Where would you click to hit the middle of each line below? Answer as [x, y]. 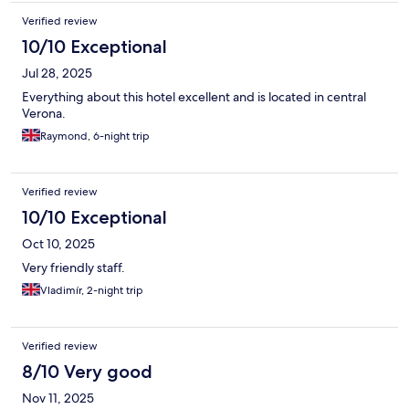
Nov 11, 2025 [58, 399]
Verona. [44, 114]
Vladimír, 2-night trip [92, 291]
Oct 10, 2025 [58, 244]
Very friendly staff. [73, 268]
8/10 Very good [87, 372]
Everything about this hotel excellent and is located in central [194, 97]
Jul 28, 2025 [57, 73]
